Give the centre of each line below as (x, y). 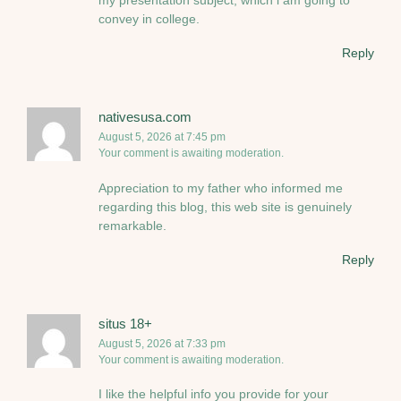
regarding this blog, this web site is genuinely (225, 206)
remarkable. (132, 225)
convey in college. (149, 18)
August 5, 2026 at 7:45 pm (162, 137)
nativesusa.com (145, 117)
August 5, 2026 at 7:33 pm (162, 344)
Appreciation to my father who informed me (221, 188)
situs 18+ (125, 324)
